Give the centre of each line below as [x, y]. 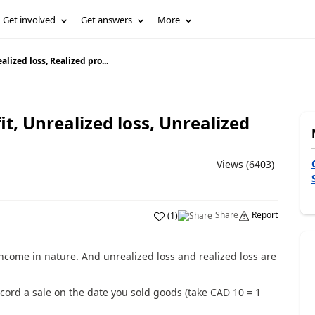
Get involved [30, 20]
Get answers [107, 20]
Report [264, 215]
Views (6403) [245, 164]
